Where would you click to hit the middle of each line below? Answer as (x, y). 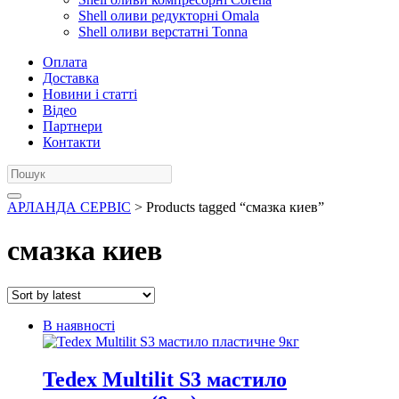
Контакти (72, 142)
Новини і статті (90, 94)
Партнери (73, 126)
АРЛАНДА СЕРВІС (69, 207)
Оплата (65, 62)
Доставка (71, 78)
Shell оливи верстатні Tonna (163, 32)
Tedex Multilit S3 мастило (165, 379)
